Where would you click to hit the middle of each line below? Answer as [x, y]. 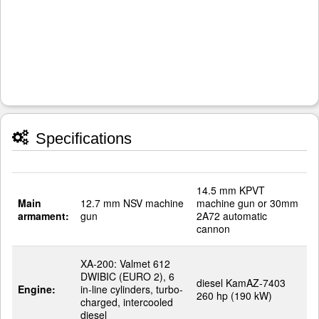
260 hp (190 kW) [234, 296]
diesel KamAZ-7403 [241, 283]
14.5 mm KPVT [231, 190]
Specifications [82, 138]
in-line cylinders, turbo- [132, 289]
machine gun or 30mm [247, 203]
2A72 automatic [232, 216]
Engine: [37, 289]
